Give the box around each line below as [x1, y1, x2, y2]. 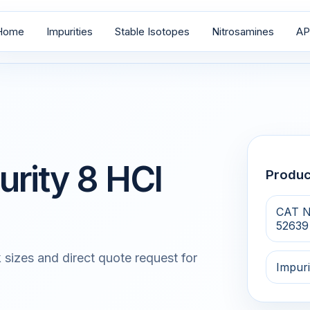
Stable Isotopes [115, 25, 190, 38]
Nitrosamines [212, 25, 274, 38]
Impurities [46, 25, 93, 38]
